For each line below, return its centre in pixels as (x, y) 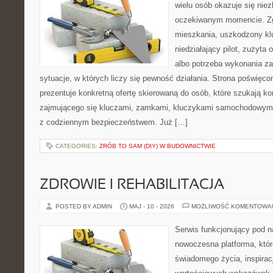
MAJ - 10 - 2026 (152, 206)
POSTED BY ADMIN (85, 206)
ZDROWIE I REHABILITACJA (132, 185)
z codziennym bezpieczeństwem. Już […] (114, 122)
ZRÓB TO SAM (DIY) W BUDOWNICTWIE (158, 146)
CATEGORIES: (77, 146)
